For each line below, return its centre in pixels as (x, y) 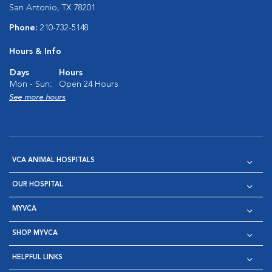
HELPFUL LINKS (37, 258)
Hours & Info (35, 52)
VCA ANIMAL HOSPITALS (53, 161)
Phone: (25, 28)
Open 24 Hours (89, 84)
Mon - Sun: (31, 84)
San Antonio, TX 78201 (52, 8)
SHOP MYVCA (35, 233)
